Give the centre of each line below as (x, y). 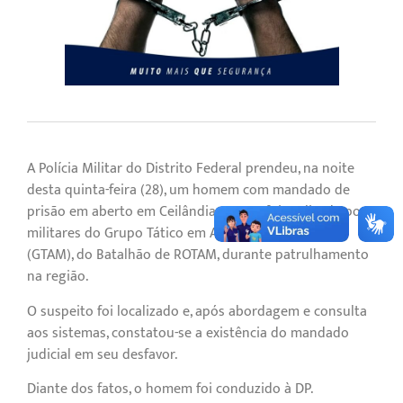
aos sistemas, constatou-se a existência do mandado (188, 333)
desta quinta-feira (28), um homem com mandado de (188, 191)
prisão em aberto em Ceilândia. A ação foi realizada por (197, 212)
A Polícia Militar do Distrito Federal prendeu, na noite (191, 169)
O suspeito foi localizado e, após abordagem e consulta (197, 311)
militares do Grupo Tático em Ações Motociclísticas (184, 234)
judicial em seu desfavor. (102, 354)
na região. (58, 277)
